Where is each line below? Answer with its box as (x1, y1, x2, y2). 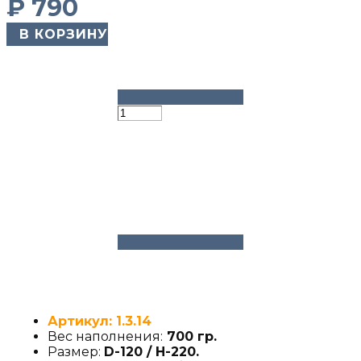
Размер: (48, 344, 104, 359)
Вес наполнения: (48, 329, 163, 344)
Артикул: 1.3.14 (48, 313, 151, 329)
